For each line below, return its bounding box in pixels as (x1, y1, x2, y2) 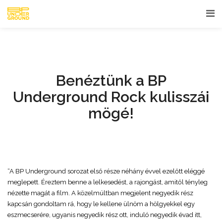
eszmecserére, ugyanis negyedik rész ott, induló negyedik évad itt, (7, 211, 202, 219)
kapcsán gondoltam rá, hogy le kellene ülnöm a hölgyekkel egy (7, 200, 195, 208)
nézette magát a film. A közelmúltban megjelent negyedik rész (7, 189, 193, 197)
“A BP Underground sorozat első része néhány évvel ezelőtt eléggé (7, 167, 205, 175)
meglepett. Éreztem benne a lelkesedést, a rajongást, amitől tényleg (7, 178, 208, 186)
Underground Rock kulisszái (13, 88, 209, 106)
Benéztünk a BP (55, 72, 166, 89)
